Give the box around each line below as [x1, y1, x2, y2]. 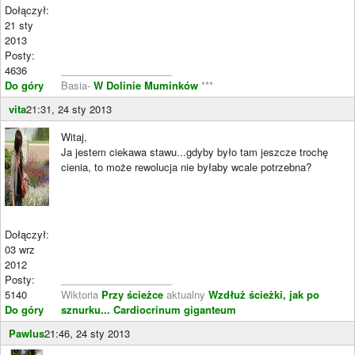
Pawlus [9, 325, 44, 341]
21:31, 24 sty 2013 [26, 101, 112, 116]
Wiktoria [61, 286, 101, 302]
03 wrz [5, 241, 35, 257]
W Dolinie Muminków [94, 77, 198, 93]
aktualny [166, 286, 208, 302]
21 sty [5, 17, 33, 32]
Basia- [61, 77, 94, 93]
